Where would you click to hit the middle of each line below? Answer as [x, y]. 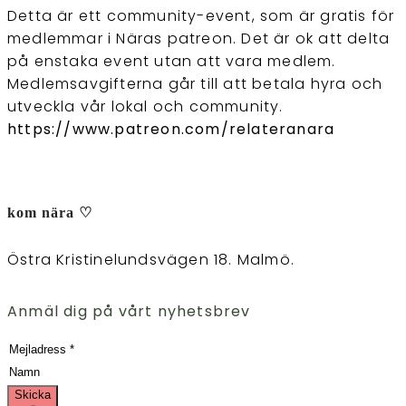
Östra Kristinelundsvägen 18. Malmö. [151, 259]
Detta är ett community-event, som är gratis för [201, 16]
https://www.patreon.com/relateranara [171, 130]
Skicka [33, 394]
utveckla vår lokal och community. [145, 107]
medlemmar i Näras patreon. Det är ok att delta [199, 39]
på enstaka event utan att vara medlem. [172, 62]
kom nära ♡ [50, 213]
